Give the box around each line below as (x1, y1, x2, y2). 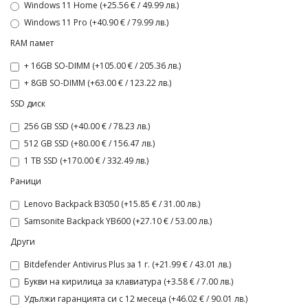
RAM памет (10, 37, 54, 49)
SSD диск (10, 98, 45, 109)
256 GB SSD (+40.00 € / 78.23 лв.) (24, 120, 150, 132)
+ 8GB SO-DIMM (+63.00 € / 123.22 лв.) (24, 77, 171, 89)
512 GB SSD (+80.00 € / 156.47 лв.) (24, 137, 155, 149)
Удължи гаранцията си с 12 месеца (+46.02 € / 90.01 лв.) (24, 293, 247, 305)
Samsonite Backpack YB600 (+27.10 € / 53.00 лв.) (24, 215, 212, 227)
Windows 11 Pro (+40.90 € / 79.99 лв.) (24, 16, 168, 28)
